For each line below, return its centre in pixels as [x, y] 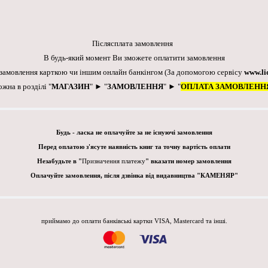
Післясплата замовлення [134, 44]
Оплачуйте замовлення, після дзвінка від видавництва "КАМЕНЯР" [134, 176]
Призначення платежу [113, 162]
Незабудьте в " [59, 162]
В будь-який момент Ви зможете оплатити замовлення [134, 58]
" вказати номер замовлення [188, 162]
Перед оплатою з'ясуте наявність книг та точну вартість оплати [134, 147]
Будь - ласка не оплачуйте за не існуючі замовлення [134, 133]
